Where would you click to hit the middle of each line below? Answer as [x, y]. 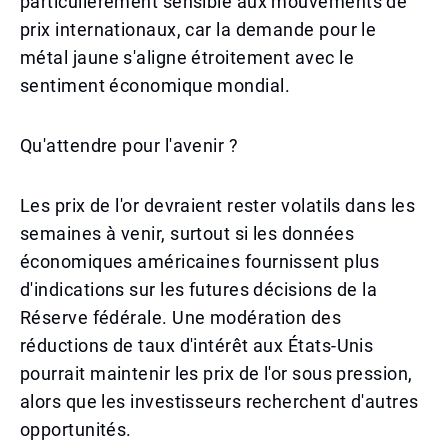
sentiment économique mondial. [155, 85]
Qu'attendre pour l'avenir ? [129, 145]
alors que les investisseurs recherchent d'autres [219, 401]
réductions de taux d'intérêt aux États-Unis [197, 345]
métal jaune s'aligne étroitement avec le [187, 57]
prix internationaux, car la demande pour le [198, 29]
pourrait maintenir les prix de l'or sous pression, [216, 373]
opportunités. [76, 429]
